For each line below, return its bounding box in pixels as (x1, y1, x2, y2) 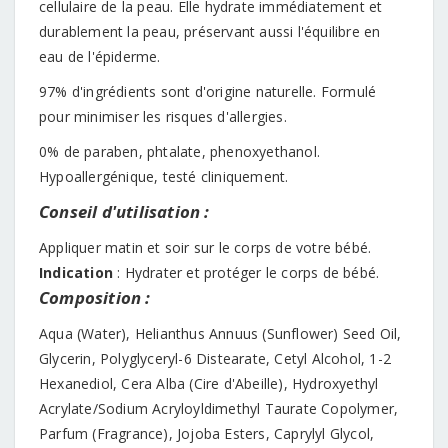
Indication (39, 262, 113, 282)
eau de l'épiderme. (39, 46, 161, 66)
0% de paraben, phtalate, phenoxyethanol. (39, 141, 320, 161)
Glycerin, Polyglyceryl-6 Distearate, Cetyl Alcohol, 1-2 (39, 348, 392, 368)
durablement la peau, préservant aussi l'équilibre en (39, 21, 381, 41)
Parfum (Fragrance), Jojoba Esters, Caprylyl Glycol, (39, 423, 375, 443)
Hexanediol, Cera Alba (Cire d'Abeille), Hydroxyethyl (39, 373, 379, 393)
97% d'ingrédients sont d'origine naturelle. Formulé (39, 81, 377, 101)
